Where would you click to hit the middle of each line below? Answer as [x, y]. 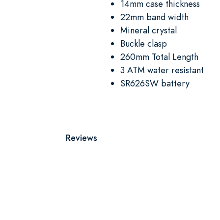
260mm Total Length [159, 56]
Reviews [82, 137]
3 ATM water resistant [162, 70]
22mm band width [154, 17]
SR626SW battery [155, 83]
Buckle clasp [144, 43]
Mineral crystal [149, 30]
